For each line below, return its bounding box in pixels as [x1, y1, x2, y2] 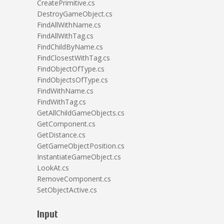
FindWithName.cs [37, 86, 93, 95]
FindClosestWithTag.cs [37, 53, 110, 62]
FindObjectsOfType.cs [37, 75, 108, 84]
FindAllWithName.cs [37, 20, 101, 29]
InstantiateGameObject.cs [37, 152, 121, 161]
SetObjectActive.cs [37, 185, 97, 194]
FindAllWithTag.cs [37, 31, 93, 40]
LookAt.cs [37, 163, 69, 172]
